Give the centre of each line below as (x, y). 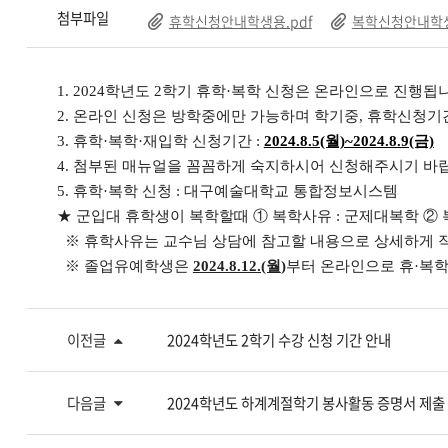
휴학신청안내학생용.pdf (240, 21)
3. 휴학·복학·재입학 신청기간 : (160, 141)
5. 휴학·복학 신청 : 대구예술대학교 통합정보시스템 (229, 191)
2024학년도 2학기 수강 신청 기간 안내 (278, 340)
